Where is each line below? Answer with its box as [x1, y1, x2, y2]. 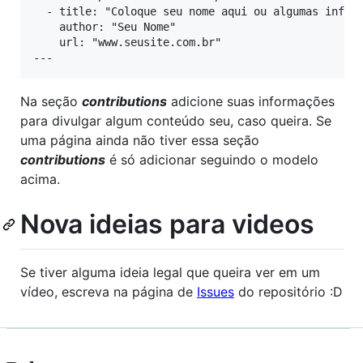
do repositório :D [234, 283, 343, 300]
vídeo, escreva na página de [20, 283, 197, 300]
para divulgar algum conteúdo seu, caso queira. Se [20, 113, 331, 130]
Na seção [20, 93, 82, 110]
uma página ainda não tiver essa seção [20, 132, 259, 149]
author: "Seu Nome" [33, 20, 176, 34]
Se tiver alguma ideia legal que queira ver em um [20, 263, 320, 280]
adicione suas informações [167, 93, 335, 110]
